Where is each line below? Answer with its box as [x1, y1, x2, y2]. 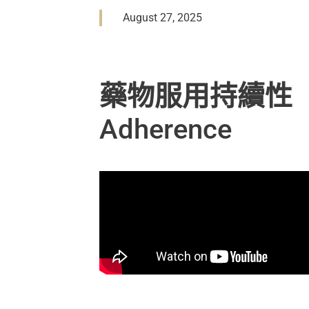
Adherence [99, 113, 232, 146]
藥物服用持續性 [99, 80, 293, 113]
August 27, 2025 [123, 11, 203, 25]
